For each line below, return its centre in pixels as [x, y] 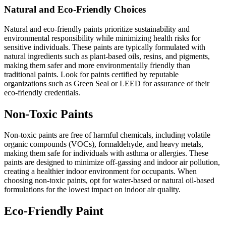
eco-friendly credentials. [42, 92]
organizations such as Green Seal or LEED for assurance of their [107, 83]
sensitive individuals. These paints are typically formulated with [105, 47]
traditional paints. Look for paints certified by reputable [91, 74]
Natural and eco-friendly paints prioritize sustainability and [97, 29]
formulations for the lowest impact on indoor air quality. [92, 190]
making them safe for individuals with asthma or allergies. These [106, 153]
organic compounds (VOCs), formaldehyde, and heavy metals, [104, 144]
